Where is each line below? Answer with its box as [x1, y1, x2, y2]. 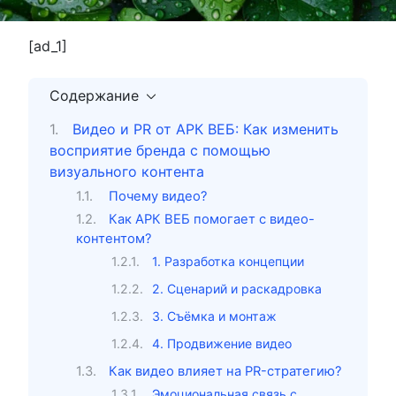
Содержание [49, 86, 139, 104]
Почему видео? [108, 187, 207, 204]
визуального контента [49, 163, 204, 181]
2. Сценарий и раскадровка [152, 281, 323, 297]
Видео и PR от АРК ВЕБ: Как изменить [72, 120, 339, 139]
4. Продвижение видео [152, 335, 293, 351]
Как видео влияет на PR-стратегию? [108, 362, 341, 379]
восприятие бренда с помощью [49, 141, 270, 160]
